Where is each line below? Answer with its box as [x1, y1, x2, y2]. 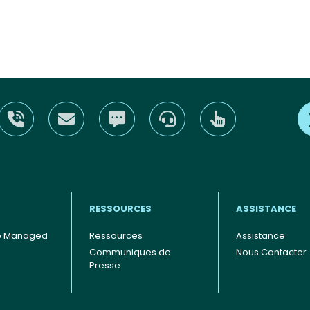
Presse [89, 258, 120, 272]
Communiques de [89, 245, 171, 259]
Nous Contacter [236, 245, 307, 259]
